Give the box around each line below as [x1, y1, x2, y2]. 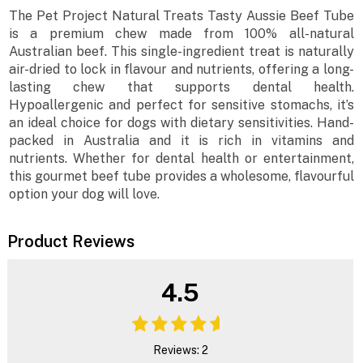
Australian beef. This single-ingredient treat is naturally [9, 44, 354, 60]
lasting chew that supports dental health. [9, 79, 354, 96]
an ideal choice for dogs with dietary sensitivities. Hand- [9, 115, 354, 131]
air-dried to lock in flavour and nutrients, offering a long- [9, 62, 354, 78]
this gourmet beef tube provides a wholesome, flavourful [9, 169, 354, 185]
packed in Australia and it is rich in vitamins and [9, 133, 354, 149]
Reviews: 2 [152, 343, 208, 357]
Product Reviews [6, 231, 135, 251]
